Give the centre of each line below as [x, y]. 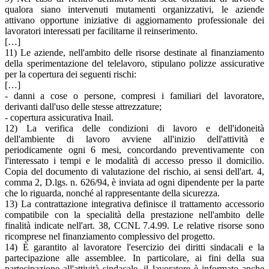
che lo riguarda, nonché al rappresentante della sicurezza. [112, 193]
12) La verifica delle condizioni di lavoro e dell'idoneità [134, 128]
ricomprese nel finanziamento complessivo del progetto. [110, 236]
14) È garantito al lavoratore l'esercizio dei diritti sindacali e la [134, 247]
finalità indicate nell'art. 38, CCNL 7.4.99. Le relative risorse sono [134, 225]
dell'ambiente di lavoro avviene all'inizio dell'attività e [134, 139]
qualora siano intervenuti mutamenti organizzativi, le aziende [134, 9]
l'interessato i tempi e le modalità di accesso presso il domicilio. [134, 160]
